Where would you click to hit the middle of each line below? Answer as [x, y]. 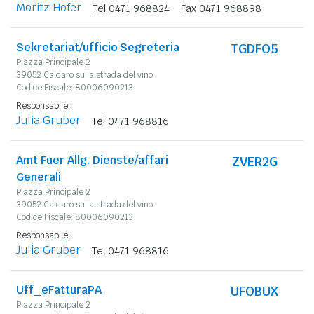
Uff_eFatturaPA [59, 289]
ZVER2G [254, 161]
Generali [39, 177]
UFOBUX [255, 291]
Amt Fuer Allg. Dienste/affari [92, 160]
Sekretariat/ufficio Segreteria [98, 47]
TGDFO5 [255, 48]
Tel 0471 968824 [131, 8]
